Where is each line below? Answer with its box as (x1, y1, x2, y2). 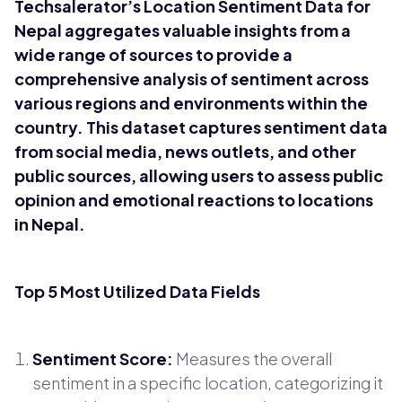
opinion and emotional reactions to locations (14, 188, 373, 210)
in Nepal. (14, 213, 85, 234)
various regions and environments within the (14, 92, 368, 113)
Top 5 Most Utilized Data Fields (14, 280, 260, 301)
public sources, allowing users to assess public (14, 164, 383, 186)
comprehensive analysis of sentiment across (14, 67, 369, 89)
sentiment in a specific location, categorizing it (32, 371, 383, 393)
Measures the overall (173, 347, 332, 369)
